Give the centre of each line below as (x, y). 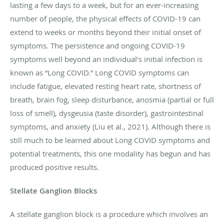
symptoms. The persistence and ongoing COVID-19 (97, 46)
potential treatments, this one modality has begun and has (110, 154)
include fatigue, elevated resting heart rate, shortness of (105, 86)
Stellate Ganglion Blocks (53, 191)
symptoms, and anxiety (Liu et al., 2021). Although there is (110, 127)
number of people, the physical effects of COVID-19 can (105, 19)
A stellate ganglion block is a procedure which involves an (109, 214)
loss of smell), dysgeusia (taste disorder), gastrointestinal (107, 113)
